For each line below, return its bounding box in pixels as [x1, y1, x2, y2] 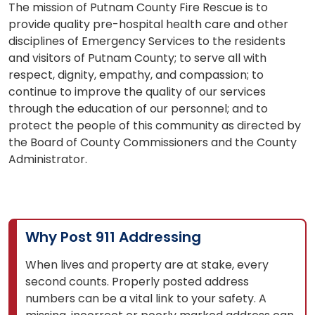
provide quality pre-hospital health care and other [8, 15, 288, 32]
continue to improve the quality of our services [8, 83, 266, 100]
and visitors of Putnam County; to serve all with [8, 49, 266, 66]
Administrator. [8, 150, 87, 167]
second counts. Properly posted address [25, 273, 249, 290]
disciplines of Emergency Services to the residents [8, 32, 285, 49]
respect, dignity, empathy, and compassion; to [8, 66, 264, 83]
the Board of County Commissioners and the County [8, 134, 297, 150]
